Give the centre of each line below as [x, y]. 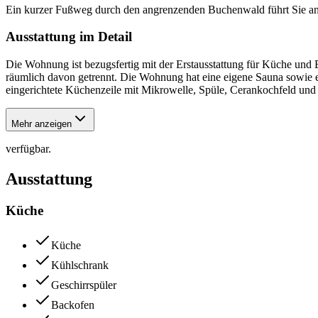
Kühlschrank [80, 265]
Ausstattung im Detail [69, 37]
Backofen [73, 305]
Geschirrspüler [84, 285]
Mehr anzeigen [42, 124]
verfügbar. [28, 149]
